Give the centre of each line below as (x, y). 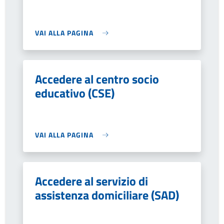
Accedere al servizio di (91, 181)
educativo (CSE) (75, 93)
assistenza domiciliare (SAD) (107, 195)
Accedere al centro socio (97, 79)
